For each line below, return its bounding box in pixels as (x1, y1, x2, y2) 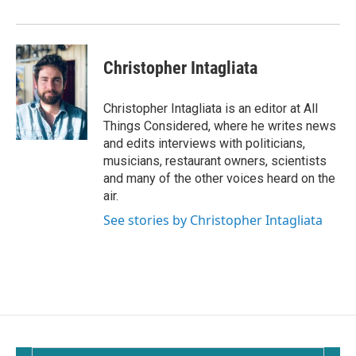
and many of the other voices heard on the (103, 171, 335, 186)
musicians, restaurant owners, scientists (103, 153, 327, 168)
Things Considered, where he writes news (103, 118, 336, 133)
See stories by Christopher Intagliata (103, 211, 323, 229)
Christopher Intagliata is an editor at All (103, 101, 318, 116)
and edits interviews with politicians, (103, 136, 305, 151)
